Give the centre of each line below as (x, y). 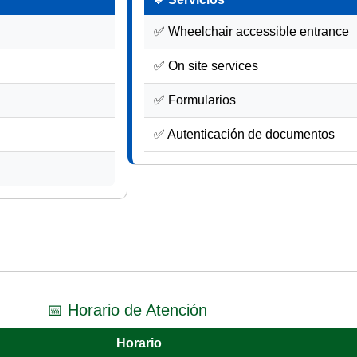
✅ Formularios (195, 100)
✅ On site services (206, 66)
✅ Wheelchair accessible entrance (251, 32)
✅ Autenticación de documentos (244, 135)
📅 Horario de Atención (127, 310)
